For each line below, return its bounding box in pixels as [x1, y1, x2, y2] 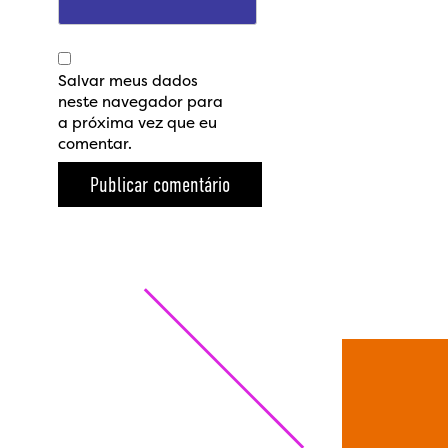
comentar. [58, 133, 133, 155]
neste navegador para [58, 91, 224, 113]
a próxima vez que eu [58, 112, 218, 134]
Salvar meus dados [58, 70, 199, 92]
